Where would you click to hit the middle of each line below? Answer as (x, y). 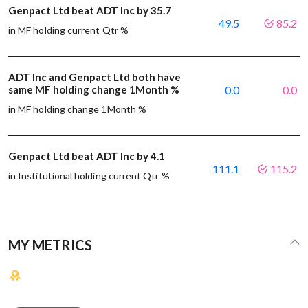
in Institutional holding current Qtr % (89, 175)
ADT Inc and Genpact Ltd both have (95, 77)
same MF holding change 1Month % (94, 89)
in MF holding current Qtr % (68, 30)
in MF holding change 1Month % (78, 109)
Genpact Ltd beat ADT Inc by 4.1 (88, 156)
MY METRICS (50, 244)
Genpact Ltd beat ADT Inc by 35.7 (91, 10)
